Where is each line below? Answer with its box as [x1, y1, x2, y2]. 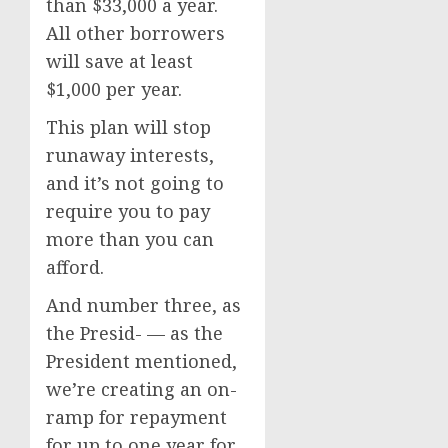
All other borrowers [46, 21, 225, 45]
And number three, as [46, 293, 241, 317]
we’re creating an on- [46, 377, 237, 401]
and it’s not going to [46, 171, 224, 195]
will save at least [46, 49, 193, 73]
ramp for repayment [46, 405, 227, 429]
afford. [46, 255, 109, 279]
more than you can [46, 227, 214, 251]
